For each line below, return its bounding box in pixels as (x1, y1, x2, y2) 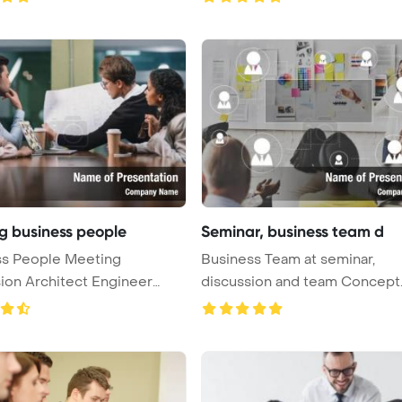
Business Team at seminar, (201, 249, 375, 268)
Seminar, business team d (201, 221, 384, 241)
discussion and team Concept (201, 272, 400, 291)
